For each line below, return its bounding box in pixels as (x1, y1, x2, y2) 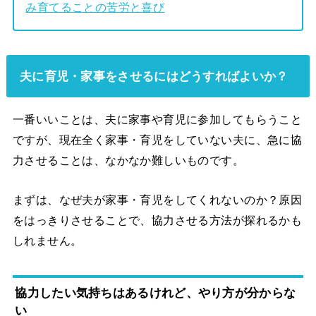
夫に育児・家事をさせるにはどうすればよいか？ (19, 68, 288, 83)
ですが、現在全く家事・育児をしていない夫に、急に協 (12, 133, 303, 147)
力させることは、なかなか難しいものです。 (12, 154, 245, 167)
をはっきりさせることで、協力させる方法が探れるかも (12, 213, 303, 226)
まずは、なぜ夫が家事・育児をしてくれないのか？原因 (12, 193, 303, 206)
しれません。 (12, 233, 83, 247)
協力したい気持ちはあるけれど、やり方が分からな (15, 285, 296, 300)
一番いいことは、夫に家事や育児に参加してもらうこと (12, 113, 303, 126)
